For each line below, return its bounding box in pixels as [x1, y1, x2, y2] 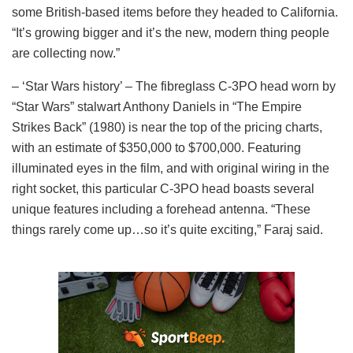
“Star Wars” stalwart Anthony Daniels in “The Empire [12, 99, 302, 113]
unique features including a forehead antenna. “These [12, 202, 310, 216]
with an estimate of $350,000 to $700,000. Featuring [12, 140, 301, 154]
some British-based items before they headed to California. [12, 5, 338, 19]
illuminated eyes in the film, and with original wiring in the [12, 161, 329, 175]
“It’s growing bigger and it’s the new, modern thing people [12, 25, 329, 39]
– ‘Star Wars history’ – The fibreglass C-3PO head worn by [12, 79, 336, 93]
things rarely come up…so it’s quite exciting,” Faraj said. [12, 222, 323, 236]
